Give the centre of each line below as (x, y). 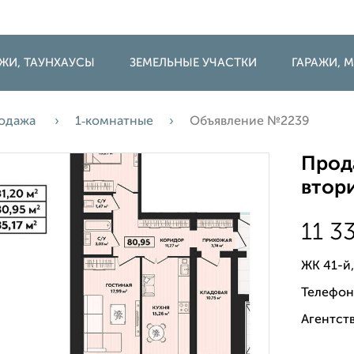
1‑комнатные (114, 122)
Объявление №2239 (250, 122)
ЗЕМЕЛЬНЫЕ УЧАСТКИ (193, 63)
